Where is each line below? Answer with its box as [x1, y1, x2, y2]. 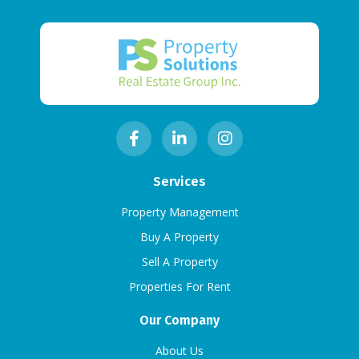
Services [153, 173, 206, 189]
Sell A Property [141, 253, 218, 269]
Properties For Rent [128, 278, 231, 294]
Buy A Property [140, 228, 219, 244]
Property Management [120, 204, 239, 220]
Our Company [139, 312, 220, 328]
